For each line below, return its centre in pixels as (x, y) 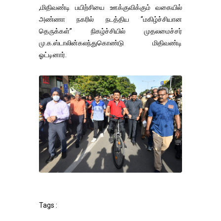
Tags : (48, 205)
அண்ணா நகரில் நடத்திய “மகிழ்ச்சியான (110, 19)
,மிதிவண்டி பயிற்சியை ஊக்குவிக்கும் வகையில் (110, 7)
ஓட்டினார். (53, 55)
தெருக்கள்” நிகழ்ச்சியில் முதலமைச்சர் (110, 31)
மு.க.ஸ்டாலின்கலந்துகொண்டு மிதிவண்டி (110, 43)
